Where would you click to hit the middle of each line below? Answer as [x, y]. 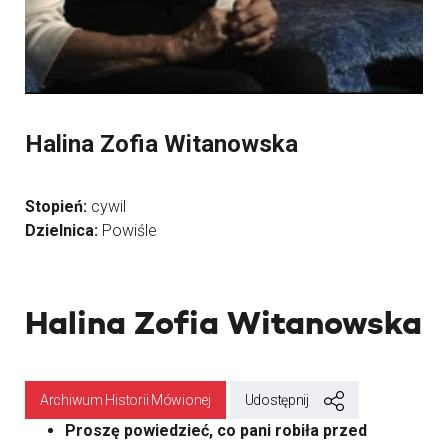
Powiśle [129, 230]
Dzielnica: [63, 230]
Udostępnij [276, 400]
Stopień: [58, 206]
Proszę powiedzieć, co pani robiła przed [216, 430]
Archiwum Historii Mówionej [125, 400]
